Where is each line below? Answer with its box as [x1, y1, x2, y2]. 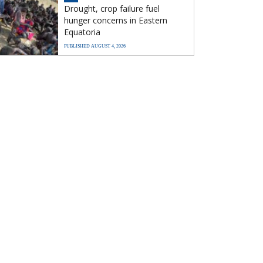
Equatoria [64, 26, 100, 38]
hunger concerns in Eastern [64, 15, 167, 26]
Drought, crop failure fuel [64, 3, 160, 14]
